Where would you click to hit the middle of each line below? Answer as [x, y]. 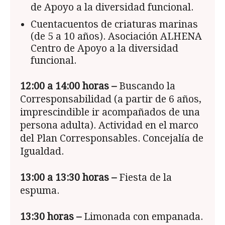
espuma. [40, 191]
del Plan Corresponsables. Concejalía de [112, 139]
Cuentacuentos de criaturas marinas [114, 25]
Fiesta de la [144, 178]
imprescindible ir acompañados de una [110, 113]
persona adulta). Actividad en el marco [109, 126]
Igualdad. [42, 152]
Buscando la [146, 86]
